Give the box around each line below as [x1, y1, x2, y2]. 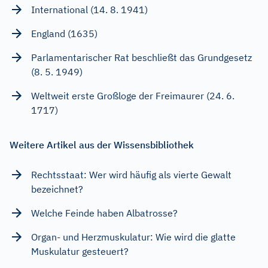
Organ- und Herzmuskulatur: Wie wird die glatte [31, 230, 236, 243]
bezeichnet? [31, 182, 83, 195]
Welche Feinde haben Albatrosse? [31, 206, 178, 219]
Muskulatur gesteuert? [31, 245, 129, 257]
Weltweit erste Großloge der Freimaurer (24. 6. [31, 89, 234, 102]
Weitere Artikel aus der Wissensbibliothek [10, 138, 194, 151]
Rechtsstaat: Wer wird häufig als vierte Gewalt [31, 168, 232, 181]
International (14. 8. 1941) [31, 3, 148, 16]
